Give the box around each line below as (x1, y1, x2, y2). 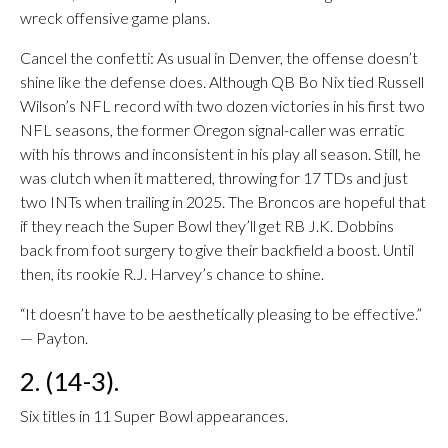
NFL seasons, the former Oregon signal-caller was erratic (20, 120, 405, 139)
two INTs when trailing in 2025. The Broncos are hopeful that (20, 192, 426, 211)
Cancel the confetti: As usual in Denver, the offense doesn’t (20, 48, 418, 67)
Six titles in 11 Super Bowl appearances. (20, 406, 288, 425)
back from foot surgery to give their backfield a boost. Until (20, 240, 414, 259)
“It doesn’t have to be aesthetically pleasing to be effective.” (20, 304, 422, 323)
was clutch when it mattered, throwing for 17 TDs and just (20, 168, 408, 187)
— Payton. (20, 328, 88, 347)
